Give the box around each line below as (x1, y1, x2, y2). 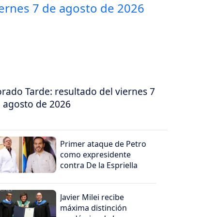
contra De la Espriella (60, 160, 138, 171)
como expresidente (60, 149, 131, 160)
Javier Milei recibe (60, 192, 124, 203)
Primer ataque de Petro (60, 139, 147, 150)
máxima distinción (60, 202, 127, 214)
